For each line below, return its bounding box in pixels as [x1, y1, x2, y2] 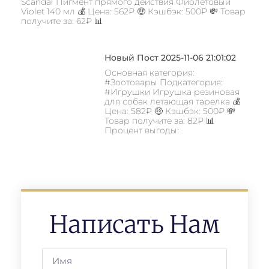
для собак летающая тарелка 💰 [104, 96, 240, 107]
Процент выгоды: [104, 125, 179, 136]
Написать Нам [49, 210, 220, 240]
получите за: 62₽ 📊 [21, 16, 103, 27]
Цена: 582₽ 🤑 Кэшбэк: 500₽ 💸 [104, 106, 235, 117]
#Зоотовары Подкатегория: [104, 77, 223, 88]
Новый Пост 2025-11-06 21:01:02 [104, 52, 236, 64]
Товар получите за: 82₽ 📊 [104, 115, 214, 127]
